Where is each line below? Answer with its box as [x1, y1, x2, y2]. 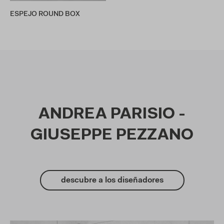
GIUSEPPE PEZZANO [30, 127, 193, 143]
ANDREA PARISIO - [38, 106, 185, 122]
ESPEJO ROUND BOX [10, 11, 80, 18]
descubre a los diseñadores [60, 176, 163, 184]
